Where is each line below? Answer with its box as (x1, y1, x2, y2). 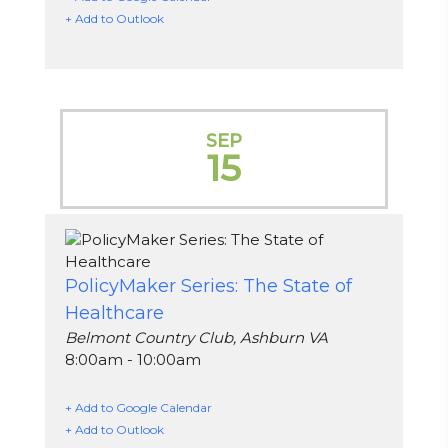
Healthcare (65, 302, 164, 325)
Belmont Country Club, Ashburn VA (65, 328, 328, 348)
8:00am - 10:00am (65, 350, 201, 370)
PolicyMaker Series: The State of (65, 275, 352, 298)
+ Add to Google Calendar (65, 400, 212, 416)
